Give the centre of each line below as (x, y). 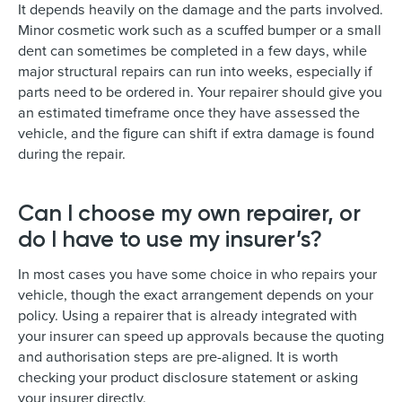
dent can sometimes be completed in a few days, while (192, 50)
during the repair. (72, 153)
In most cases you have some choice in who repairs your (197, 273)
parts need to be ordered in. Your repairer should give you (200, 91)
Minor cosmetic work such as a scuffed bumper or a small (200, 29)
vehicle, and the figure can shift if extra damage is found (196, 132)
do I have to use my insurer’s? (170, 238)
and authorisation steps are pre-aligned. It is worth (178, 356)
